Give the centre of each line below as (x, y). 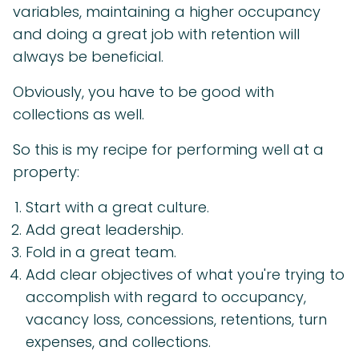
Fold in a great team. (101, 252)
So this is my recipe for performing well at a (168, 150)
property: (46, 172)
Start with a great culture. (117, 208)
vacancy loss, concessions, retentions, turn (176, 320)
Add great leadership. (105, 230)
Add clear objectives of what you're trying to (185, 275)
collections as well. (79, 115)
